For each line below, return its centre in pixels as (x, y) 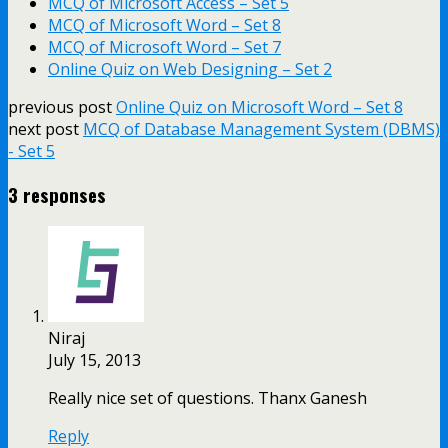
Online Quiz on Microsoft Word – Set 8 (259, 106)
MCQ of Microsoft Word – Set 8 (164, 24)
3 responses (57, 194)
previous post (62, 106)
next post (45, 128)
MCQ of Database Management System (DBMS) (261, 128)
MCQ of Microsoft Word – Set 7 (164, 46)
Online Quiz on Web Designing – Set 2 (190, 68)
